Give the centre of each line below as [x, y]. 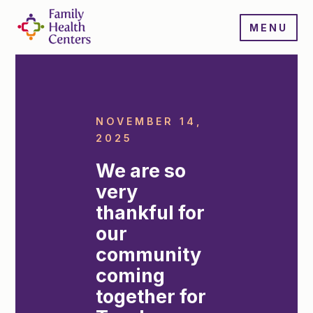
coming [131, 276]
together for [151, 297]
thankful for [151, 213]
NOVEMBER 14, [150, 121]
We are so [141, 171]
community [149, 255]
